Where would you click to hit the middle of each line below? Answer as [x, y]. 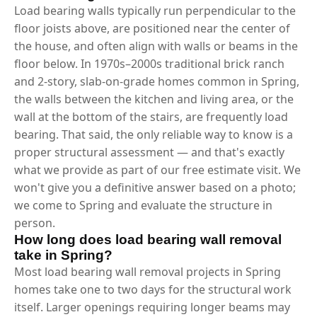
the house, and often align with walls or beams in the [156, 46]
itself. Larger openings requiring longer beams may [152, 307]
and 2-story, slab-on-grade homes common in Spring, [157, 81]
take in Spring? [63, 255]
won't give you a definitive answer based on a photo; [155, 187]
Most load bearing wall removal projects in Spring [148, 271]
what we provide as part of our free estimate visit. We [157, 169]
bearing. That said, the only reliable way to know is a [154, 134]
